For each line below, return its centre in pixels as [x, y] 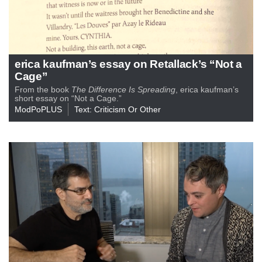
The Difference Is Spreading [123, 89]
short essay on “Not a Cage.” [68, 98]
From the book [43, 89]
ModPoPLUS [38, 109]
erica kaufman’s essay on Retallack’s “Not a [129, 63]
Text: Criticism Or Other [118, 109]
